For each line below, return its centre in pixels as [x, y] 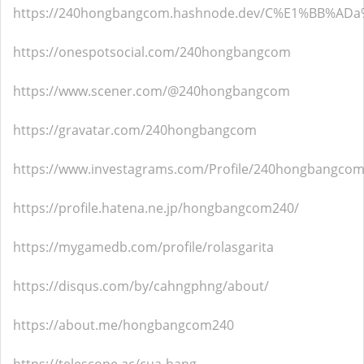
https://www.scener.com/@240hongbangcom [152, 91]
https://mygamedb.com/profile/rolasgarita [143, 247]
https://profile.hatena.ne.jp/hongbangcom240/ [156, 208]
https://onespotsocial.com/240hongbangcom [152, 52]
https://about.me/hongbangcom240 [123, 325]
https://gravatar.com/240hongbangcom [135, 130]
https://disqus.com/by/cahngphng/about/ [141, 286]
